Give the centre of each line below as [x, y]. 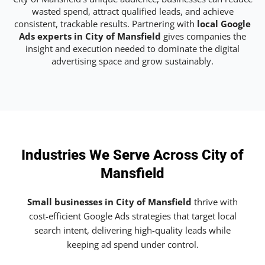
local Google [224, 23]
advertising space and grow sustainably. [132, 61]
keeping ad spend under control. [132, 245]
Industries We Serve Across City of [132, 155]
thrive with [215, 202]
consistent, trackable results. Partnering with [106, 23]
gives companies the [203, 36]
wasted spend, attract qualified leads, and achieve [132, 11]
